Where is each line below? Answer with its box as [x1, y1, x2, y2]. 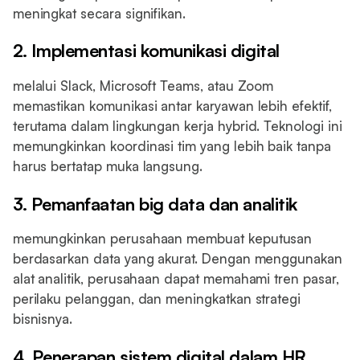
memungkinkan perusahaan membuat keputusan [12, 230, 313, 247]
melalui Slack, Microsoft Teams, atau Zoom [12, 76, 274, 94]
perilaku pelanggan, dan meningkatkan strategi [12, 290, 301, 308]
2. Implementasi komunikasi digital [12, 39, 280, 62]
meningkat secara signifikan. [12, 4, 186, 22]
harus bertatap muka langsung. [12, 157, 202, 174]
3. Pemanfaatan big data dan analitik [12, 192, 297, 215]
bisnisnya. [12, 310, 73, 328]
